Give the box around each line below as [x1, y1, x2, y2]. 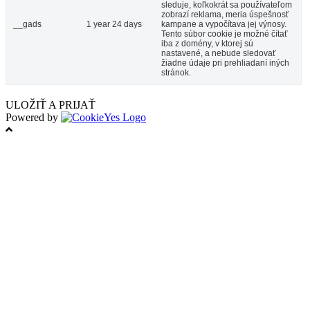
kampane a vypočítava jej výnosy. [161, 19, 286, 30]
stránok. [161, 68, 191, 78]
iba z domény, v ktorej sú [161, 39, 253, 49]
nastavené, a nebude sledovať [161, 48, 276, 59]
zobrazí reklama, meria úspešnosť [161, 10, 289, 20]
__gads [13, 19, 42, 30]
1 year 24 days [86, 19, 142, 30]
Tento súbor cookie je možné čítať [161, 29, 288, 39]
